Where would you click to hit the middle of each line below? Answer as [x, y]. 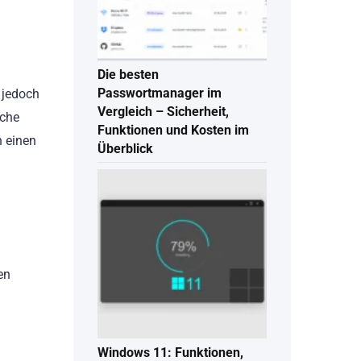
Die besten [128, 75]
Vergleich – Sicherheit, [163, 112]
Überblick [125, 149]
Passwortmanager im [160, 93]
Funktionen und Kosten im [173, 131]
